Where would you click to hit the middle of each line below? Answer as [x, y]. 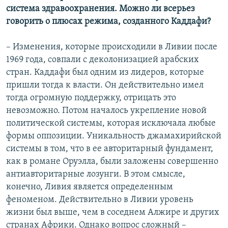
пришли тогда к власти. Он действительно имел [105, 85]
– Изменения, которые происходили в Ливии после [112, 47]
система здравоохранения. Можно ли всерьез [101, 9]
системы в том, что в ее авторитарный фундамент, [110, 149]
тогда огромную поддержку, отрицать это [91, 98]
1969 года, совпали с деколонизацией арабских [103, 60]
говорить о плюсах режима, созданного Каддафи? [108, 22]
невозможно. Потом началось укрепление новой [106, 111]
